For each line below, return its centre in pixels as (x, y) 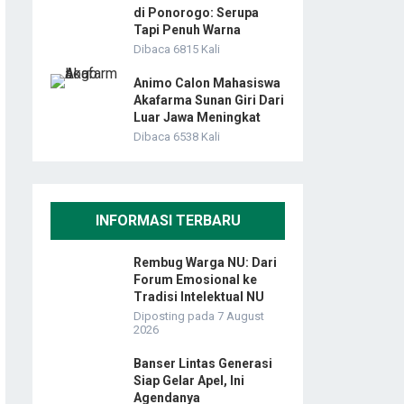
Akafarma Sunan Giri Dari (209, 101)
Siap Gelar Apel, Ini (189, 381)
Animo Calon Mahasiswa (207, 83)
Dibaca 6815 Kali (177, 50)
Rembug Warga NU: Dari (205, 263)
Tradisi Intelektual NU (199, 297)
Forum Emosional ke (195, 280)
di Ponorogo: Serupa (196, 13)
